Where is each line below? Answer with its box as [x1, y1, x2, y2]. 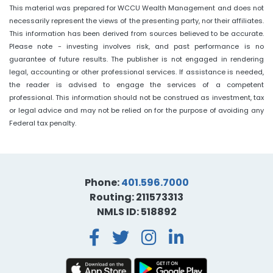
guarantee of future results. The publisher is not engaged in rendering [9, 54, 264, 65]
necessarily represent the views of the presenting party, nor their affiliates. [9, 16, 264, 26]
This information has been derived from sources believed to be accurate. [9, 29, 264, 39]
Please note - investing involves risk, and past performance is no [9, 41, 264, 52]
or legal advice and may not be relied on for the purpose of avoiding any [9, 105, 264, 116]
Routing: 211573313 [90, 190, 183, 205]
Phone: [84, 175, 121, 190]
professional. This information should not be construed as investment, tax [9, 93, 264, 103]
